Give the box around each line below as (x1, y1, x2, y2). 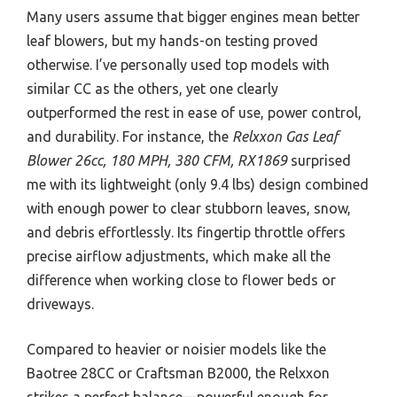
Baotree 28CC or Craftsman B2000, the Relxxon (27, 364, 330, 381)
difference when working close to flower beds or (27, 271, 336, 288)
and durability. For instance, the (27, 128, 232, 144)
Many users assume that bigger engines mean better (27, 8, 360, 25)
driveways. (27, 295, 94, 312)
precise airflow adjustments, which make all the (27, 247, 331, 264)
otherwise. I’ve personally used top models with (27, 56, 330, 73)
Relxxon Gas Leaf (232, 128, 339, 144)
